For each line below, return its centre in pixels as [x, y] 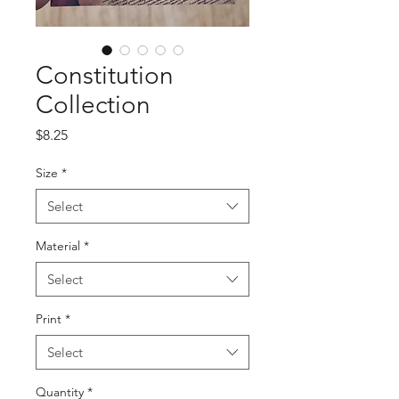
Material [58, 246]
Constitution [105, 75]
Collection [93, 105]
